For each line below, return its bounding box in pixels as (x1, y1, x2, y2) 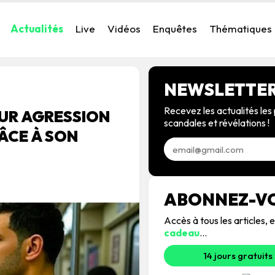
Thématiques (209, 22, 272, 35)
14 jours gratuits (203, 250, 273, 261)
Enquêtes (153, 22, 197, 35)
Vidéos (107, 22, 141, 35)
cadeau (164, 227, 199, 239)
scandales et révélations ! (164, 117, 269, 129)
